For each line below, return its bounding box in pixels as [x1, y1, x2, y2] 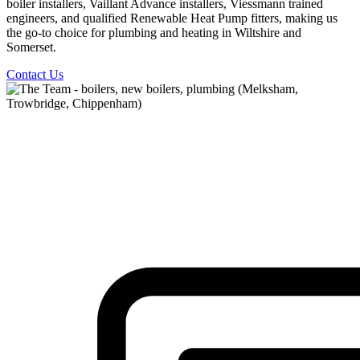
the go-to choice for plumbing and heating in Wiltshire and [6, 25, 301, 39]
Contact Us [6, 67, 63, 81]
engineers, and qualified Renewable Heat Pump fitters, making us [6, 10, 337, 25]
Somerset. [6, 39, 56, 54]
